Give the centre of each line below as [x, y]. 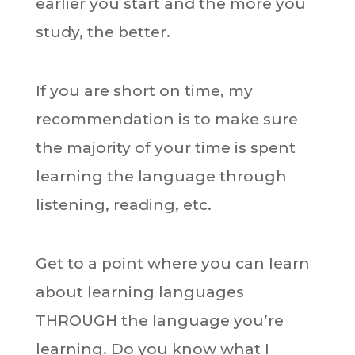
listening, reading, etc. [123, 205]
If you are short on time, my [144, 91]
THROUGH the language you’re [159, 321]
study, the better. [103, 32]
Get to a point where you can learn [172, 263]
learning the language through [161, 176]
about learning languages [139, 292]
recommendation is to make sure [166, 119]
